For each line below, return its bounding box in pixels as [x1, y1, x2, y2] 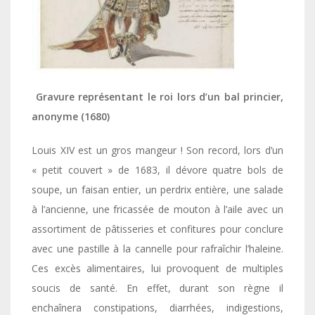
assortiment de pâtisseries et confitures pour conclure [32, 221, 283, 236]
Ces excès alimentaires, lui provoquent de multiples [32, 261, 283, 275]
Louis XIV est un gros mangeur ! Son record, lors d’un [32, 143, 283, 157]
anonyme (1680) [32, 109, 110, 123]
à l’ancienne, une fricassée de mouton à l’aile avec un [32, 202, 283, 216]
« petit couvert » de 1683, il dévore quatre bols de [32, 162, 283, 176]
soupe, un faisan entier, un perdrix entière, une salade [32, 182, 283, 196]
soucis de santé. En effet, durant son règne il [32, 281, 283, 295]
